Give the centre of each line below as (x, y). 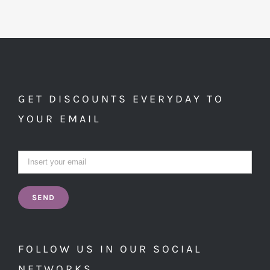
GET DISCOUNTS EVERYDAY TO (121, 99)
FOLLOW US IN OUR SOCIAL (110, 249)
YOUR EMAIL (59, 118)
